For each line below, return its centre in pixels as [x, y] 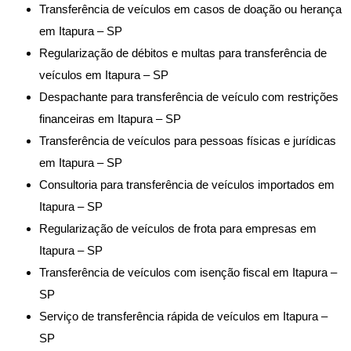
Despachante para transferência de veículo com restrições [189, 96]
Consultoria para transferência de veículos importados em [187, 184]
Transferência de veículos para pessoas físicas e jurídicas [188, 140]
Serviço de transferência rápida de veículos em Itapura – [183, 316]
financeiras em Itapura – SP [110, 118]
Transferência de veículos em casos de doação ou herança [190, 9]
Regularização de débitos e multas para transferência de [183, 52]
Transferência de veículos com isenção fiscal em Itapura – [188, 272]
